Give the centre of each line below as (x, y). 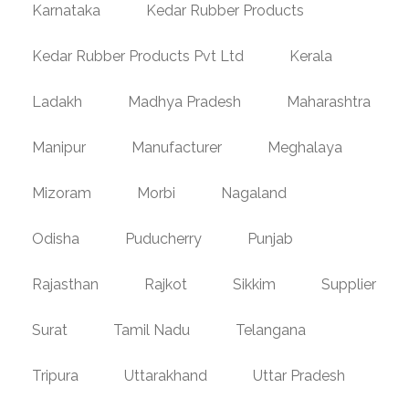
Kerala (311, 56)
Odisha (56, 238)
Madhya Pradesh (184, 101)
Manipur (59, 147)
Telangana (271, 330)
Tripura (55, 375)
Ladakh (57, 101)
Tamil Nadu (152, 330)
